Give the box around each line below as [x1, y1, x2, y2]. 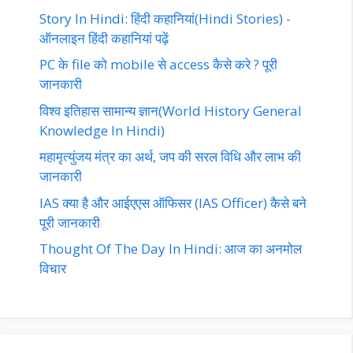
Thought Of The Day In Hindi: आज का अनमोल [39, 240, 302, 258]
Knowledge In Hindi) [39, 121, 165, 139]
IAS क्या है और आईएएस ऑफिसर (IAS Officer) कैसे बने [39, 193, 307, 212]
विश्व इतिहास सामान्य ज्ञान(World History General [39, 101, 302, 120]
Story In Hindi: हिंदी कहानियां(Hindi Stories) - [39, 9, 291, 28]
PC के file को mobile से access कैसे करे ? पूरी [39, 55, 277, 74]
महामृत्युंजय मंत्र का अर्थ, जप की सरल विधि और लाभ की [39, 147, 301, 166]
